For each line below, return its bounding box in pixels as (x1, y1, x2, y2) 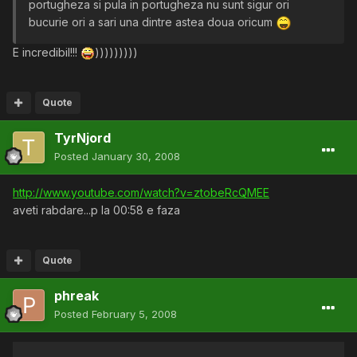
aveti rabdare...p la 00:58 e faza (13, 202, 180, 217)
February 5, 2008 (92, 307, 177, 320)
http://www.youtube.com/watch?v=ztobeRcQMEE (13, 185, 269, 199)
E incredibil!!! (13, 45, 80, 59)
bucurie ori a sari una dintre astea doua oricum (29, 14, 276, 29)
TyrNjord (54, 129, 111, 146)
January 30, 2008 (92, 149, 180, 163)
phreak (54, 287, 99, 304)
